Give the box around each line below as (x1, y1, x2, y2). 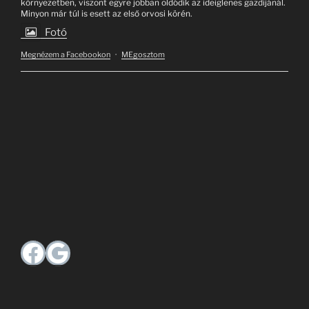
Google (45, 237, 130, 268)
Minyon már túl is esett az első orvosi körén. (21, 8, 192, 19)
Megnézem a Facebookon (21, 49, 110, 59)
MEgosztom (121, 49, 165, 59)
